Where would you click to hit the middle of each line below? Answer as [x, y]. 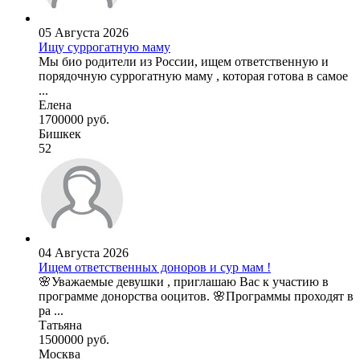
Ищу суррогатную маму [104, 47]
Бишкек [60, 134]
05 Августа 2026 [84, 33]
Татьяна [60, 325]
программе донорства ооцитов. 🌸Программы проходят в [196, 297]
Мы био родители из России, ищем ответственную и [184, 62]
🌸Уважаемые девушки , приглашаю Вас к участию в [184, 282]
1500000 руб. [74, 340]
